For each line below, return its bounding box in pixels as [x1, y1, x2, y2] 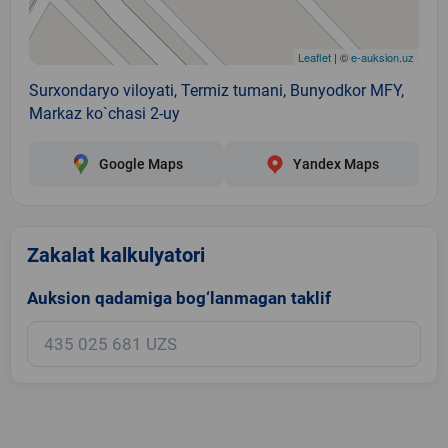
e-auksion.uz [351, 48, 414, 65]
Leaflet [298, 48, 331, 65]
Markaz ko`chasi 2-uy [29, 103, 180, 123]
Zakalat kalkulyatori [27, 242, 205, 267]
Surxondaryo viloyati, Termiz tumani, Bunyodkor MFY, [29, 80, 404, 100]
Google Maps [98, 155, 183, 172]
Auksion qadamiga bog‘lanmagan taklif [27, 287, 331, 308]
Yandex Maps [292, 155, 379, 172]
